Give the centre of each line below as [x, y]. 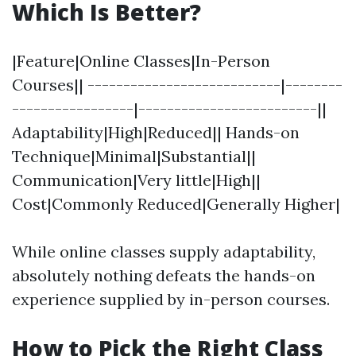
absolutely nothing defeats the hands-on [164, 275]
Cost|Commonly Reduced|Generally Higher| [176, 204]
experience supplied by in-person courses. [171, 299]
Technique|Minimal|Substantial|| [134, 156]
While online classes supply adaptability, [164, 252]
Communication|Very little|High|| [136, 180]
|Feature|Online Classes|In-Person [141, 61]
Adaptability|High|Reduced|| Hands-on [156, 132]
